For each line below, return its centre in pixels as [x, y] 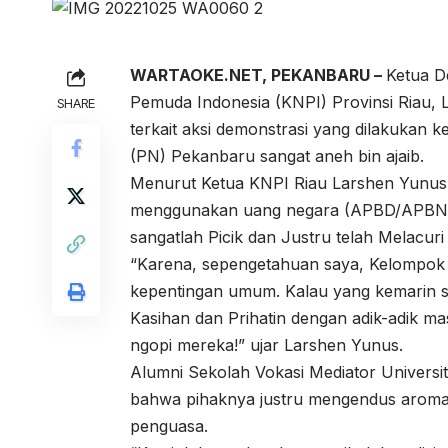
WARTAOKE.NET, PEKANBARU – [258, 75]
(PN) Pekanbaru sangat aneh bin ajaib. [277, 156]
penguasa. [169, 426]
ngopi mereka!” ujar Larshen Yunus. [266, 345]
